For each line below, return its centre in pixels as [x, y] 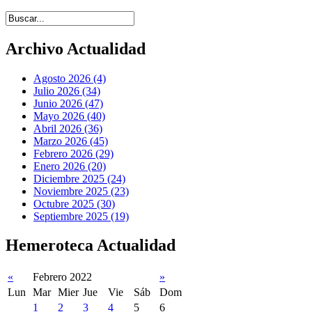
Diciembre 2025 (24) [79, 178]
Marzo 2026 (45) [71, 141]
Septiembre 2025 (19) [81, 216]
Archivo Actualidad [76, 48]
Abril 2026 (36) [68, 128]
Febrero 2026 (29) [73, 153]
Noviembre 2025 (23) [81, 191]
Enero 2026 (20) [70, 166]
